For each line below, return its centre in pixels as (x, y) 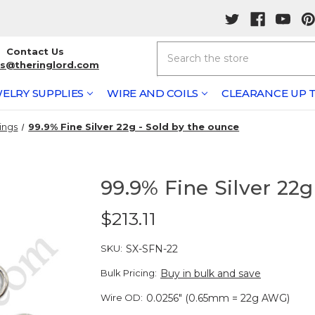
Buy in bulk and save (211, 273)
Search (173, 48)
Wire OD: (122, 297)
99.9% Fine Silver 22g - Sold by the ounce (134, 127)
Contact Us (35, 52)
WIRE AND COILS (153, 93)
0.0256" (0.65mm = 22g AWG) (218, 298)
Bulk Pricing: (129, 272)
